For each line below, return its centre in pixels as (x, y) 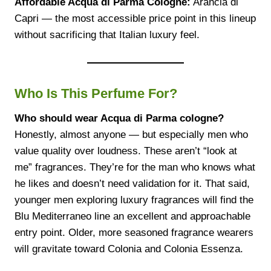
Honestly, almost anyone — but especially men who (131, 134)
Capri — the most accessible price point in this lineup (135, 18)
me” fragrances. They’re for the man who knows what (135, 167)
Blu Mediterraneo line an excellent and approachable (132, 216)
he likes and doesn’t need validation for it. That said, (132, 183)
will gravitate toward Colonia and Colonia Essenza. (129, 249)
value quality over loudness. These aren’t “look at (126, 151)
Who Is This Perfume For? (96, 93)
